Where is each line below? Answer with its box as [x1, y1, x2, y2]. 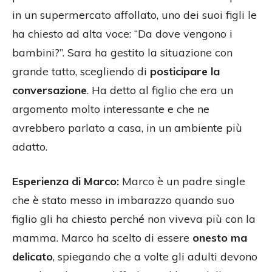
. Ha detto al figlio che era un [87, 83, 233, 97]
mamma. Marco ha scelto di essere [12, 230, 192, 245]
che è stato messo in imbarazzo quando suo [12, 192, 234, 207]
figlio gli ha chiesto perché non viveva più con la [12, 211, 256, 226]
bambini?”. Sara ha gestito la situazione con [12, 45, 233, 59]
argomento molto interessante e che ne [12, 101, 209, 116]
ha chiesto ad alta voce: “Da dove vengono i [12, 26, 233, 41]
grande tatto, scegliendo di [12, 64, 150, 78]
